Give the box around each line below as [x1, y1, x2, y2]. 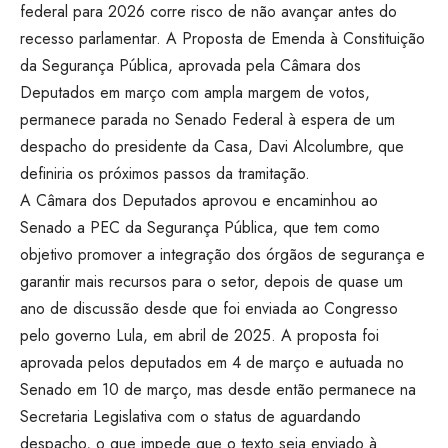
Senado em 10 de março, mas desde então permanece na [20, 377, 416, 401]
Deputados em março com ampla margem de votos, [20, 80, 370, 104]
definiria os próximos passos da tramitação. [20, 161, 310, 185]
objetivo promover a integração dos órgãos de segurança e [20, 242, 425, 266]
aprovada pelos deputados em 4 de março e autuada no [20, 350, 404, 374]
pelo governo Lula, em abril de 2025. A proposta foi [20, 323, 379, 347]
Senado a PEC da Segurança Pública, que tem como [20, 215, 380, 239]
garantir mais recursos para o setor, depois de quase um [20, 269, 403, 293]
